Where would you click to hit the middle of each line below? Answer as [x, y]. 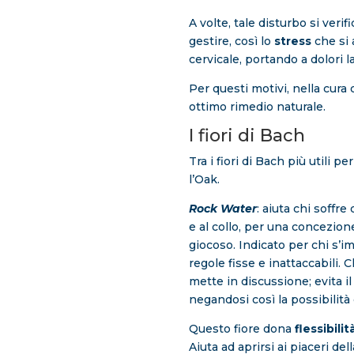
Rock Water [222, 209]
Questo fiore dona [240, 329]
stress [292, 41]
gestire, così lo [231, 41]
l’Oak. [204, 180]
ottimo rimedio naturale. [257, 107]
